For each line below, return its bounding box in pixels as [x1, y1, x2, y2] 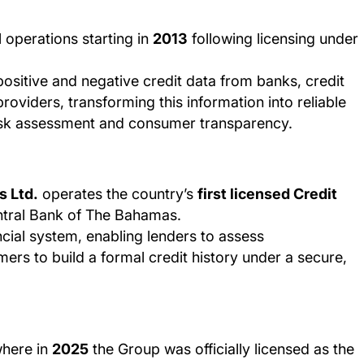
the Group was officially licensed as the [89, 340, 354, 358]
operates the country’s [38, 185, 197, 203]
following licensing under [188, 30, 358, 48]
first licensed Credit [197, 185, 337, 203]
